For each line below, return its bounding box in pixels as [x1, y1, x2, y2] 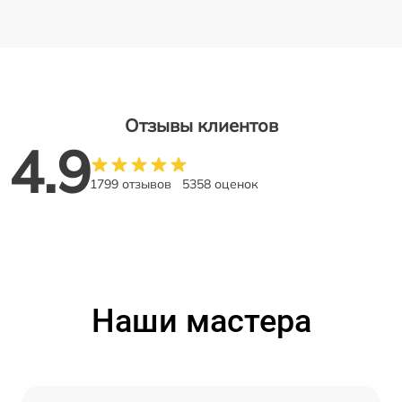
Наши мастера [91, 301, 311, 340]
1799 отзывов [90, 175, 171, 192]
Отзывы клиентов [124, 113, 278, 136]
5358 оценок [182, 175, 258, 192]
